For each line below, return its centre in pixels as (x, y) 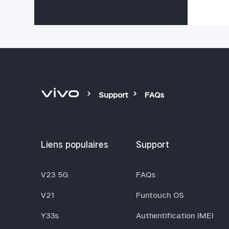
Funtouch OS (160, 195)
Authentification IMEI (175, 215)
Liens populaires (75, 144)
